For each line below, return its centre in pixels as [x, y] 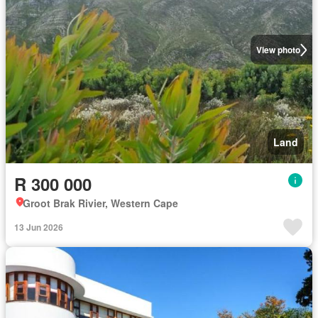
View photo [278, 50]
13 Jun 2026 [39, 227]
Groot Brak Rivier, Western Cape [100, 203]
